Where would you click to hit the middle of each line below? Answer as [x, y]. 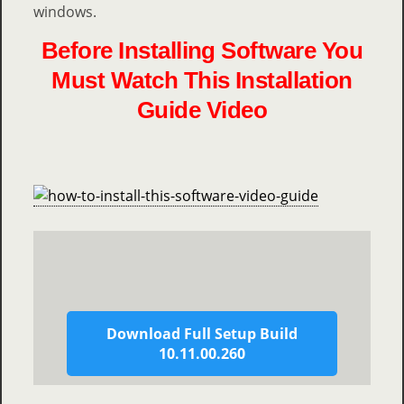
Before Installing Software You [202, 51]
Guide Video [202, 110]
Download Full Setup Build [202, 334]
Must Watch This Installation [202, 81]
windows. [65, 12]
